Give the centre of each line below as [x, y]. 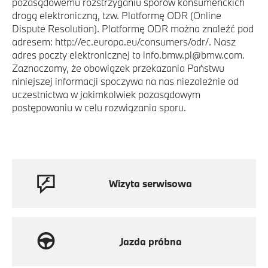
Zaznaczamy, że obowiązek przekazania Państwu [118, 68]
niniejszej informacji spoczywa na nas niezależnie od [125, 81]
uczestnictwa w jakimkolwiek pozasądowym [106, 94]
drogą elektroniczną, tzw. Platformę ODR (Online [117, 15]
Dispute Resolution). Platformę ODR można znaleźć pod [133, 28]
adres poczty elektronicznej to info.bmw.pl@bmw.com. [128, 55]
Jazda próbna [150, 241]
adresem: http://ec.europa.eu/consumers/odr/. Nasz [124, 42]
